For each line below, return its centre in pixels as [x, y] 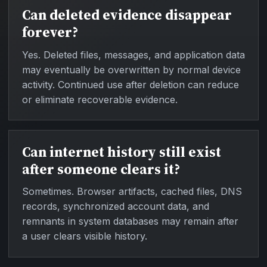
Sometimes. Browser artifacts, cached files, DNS [132, 192]
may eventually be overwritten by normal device [131, 69]
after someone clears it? [101, 169]
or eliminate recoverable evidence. [100, 99]
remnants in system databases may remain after [130, 221]
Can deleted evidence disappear [127, 15]
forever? [50, 32]
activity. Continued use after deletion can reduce [130, 84]
